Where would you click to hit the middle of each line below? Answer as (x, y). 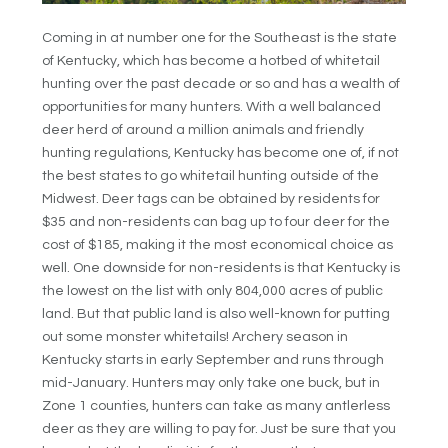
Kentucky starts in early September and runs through (213, 359)
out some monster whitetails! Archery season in (195, 336)
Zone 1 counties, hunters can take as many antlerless (216, 405)
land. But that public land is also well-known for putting (216, 313)
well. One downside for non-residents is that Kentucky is (221, 267)
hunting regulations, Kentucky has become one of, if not (221, 152)
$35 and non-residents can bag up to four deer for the (216, 221)
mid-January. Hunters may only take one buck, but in (211, 382)
